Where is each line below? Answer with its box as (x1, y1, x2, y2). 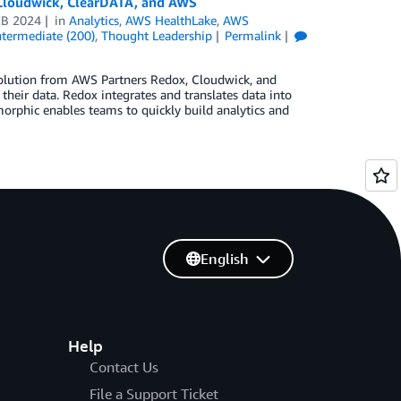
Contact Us (89, 358, 158, 376)
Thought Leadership (100, 28, 212, 43)
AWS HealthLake (125, 13, 218, 28)
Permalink (225, 28, 282, 43)
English (200, 250, 249, 268)
